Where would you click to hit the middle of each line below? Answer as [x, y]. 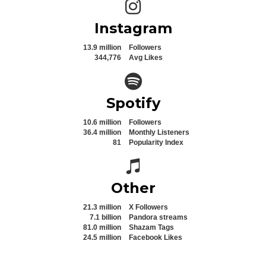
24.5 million [102, 237]
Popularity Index [156, 142]
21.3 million [102, 207]
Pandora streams [158, 217]
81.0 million [102, 227]
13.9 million [102, 47]
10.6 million [102, 122]
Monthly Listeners [159, 132]
